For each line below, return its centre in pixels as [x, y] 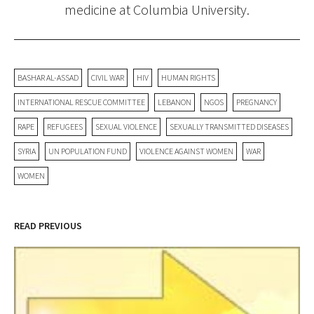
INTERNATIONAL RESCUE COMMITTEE [81, 102]
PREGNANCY [257, 102]
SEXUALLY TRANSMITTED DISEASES [229, 127]
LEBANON [175, 102]
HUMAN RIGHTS [188, 77]
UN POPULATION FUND [88, 151]
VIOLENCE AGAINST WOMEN [186, 151]
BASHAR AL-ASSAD [48, 77]
